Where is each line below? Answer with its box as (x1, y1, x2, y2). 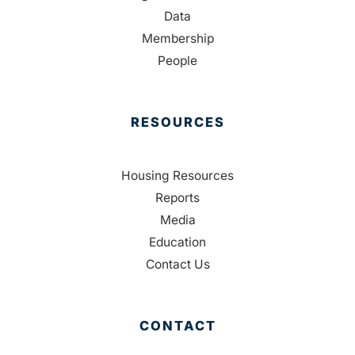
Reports (155, 189, 200, 205)
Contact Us (145, 256, 210, 272)
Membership (141, 30, 214, 46)
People (158, 52, 197, 68)
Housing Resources (121, 167, 234, 183)
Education (149, 234, 206, 250)
